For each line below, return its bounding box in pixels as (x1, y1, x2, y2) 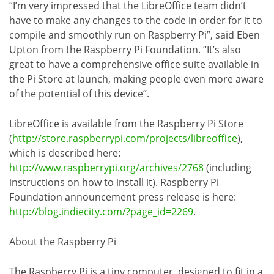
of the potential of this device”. (9, 86, 149, 100)
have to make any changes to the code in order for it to (9, 13, 262, 27)
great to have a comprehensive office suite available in (9, 57, 259, 71)
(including (204, 160, 251, 174)
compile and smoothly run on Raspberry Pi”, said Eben (9, 28, 260, 42)
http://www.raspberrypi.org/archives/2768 (9, 160, 204, 174)
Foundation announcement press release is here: (9, 190, 236, 204)
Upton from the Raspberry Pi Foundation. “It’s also (9, 42, 241, 56)
